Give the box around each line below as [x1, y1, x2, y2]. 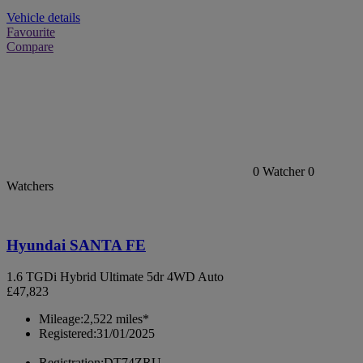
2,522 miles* [83, 311, 149, 326]
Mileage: [39, 311, 83, 326]
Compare [6, 40, 53, 54]
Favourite [6, 25, 55, 40]
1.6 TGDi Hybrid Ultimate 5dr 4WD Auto [6, 269, 224, 284]
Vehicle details [6, 11, 80, 25]
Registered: [39, 326, 96, 340]
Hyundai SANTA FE [6, 237, 146, 254]
